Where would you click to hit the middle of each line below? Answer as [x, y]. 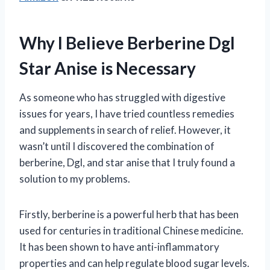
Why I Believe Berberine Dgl [127, 42]
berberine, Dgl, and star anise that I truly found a [127, 162]
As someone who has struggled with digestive [122, 97]
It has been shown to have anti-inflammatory [119, 246]
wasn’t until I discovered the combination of [117, 146]
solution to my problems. [75, 178]
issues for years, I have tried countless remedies [127, 113]
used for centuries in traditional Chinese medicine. [131, 230]
